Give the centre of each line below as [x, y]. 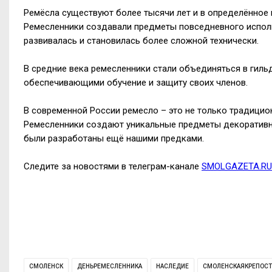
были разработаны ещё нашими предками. [114, 138]
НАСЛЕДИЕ [172, 266]
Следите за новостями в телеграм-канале [113, 166]
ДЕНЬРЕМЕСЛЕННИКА [110, 266]
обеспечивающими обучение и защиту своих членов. [136, 82]
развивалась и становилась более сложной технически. [141, 40]
